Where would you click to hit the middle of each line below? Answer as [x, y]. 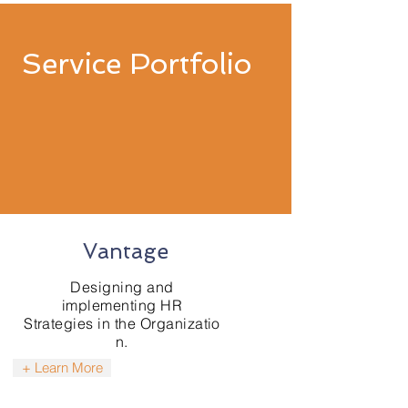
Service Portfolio [137, 64]
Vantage [126, 251]
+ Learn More [62, 368]
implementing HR [122, 305]
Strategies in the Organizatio [122, 323]
